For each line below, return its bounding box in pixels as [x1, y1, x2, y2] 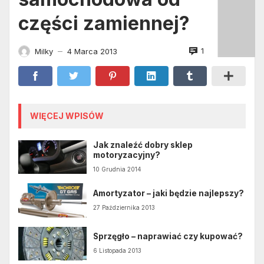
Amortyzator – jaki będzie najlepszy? [93, 188, 245, 198]
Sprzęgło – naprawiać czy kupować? [93, 232, 243, 241]
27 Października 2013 [93, 204, 156, 212]
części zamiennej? [18, 11, 190, 35]
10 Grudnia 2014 [93, 166, 142, 173]
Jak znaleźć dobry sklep [93, 140, 193, 150]
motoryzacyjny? [93, 150, 161, 160]
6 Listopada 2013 [93, 247, 142, 255]
